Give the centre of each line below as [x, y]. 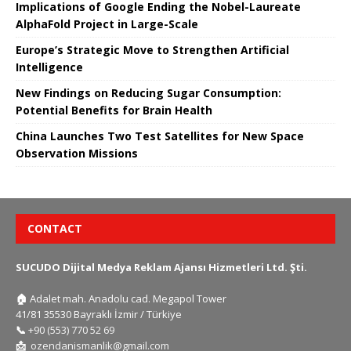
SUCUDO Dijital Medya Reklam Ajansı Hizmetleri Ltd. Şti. [161, 267]
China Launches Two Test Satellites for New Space [160, 136]
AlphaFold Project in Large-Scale [107, 24]
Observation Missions [77, 153]
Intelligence [49, 67]
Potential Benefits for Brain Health [114, 110]
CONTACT [55, 228]
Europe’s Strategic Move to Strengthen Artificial [152, 49]
